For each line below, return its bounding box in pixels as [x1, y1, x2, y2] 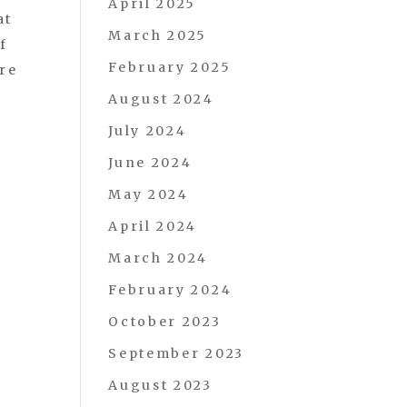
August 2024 [108, 91, 214, 107]
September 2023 [108, 345, 244, 362]
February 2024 [108, 282, 233, 298]
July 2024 [108, 123, 187, 139]
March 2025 [108, 27, 208, 44]
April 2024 [108, 218, 198, 234]
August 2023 [108, 377, 213, 393]
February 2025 [108, 59, 232, 75]
